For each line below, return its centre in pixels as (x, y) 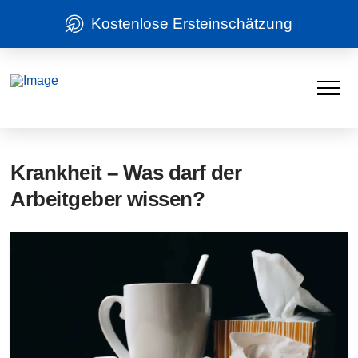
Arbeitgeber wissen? (108, 199)
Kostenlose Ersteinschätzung (192, 24)
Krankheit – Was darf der (126, 173)
